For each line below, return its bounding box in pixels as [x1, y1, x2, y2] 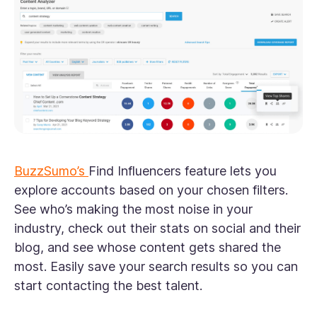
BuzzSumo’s [14, 163, 88, 179]
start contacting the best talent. [14, 278, 206, 294]
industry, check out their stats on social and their [14, 221, 301, 236]
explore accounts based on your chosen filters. [14, 183, 288, 198]
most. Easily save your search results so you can [14, 259, 298, 275]
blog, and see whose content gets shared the [14, 240, 281, 255]
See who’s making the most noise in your [14, 202, 253, 217]
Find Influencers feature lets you [88, 163, 277, 179]
